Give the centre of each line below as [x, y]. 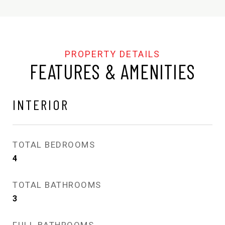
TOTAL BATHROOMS [57, 185]
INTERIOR [41, 104]
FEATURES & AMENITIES [113, 71]
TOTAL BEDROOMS [54, 144]
